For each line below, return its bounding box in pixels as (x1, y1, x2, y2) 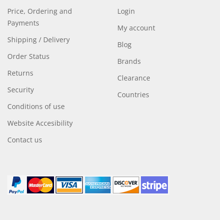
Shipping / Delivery (7, 35, 70, 44)
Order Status (7, 52, 50, 61)
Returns (7, 68, 33, 78)
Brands (117, 56, 141, 66)
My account (117, 23, 155, 32)
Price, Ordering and (7, 6, 72, 16)
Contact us (7, 135, 42, 144)
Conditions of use (7, 102, 65, 111)
